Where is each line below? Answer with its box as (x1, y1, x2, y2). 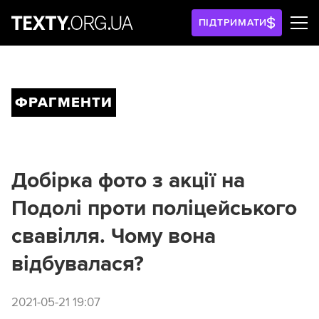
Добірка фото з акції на (11, 167, 245, 194)
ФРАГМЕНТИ (15, 94, 113, 111)
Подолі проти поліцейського (11, 195, 297, 221)
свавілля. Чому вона (11, 223, 216, 249)
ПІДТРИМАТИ (198, 16, 268, 28)
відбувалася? (11, 251, 144, 277)
